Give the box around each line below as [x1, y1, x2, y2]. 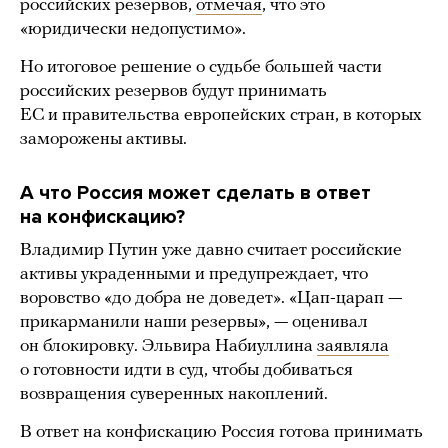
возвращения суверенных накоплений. [20, 385, 328, 405]
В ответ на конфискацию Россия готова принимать [20, 423, 423, 443]
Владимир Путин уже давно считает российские [20, 241, 402, 261]
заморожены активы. [20, 130, 187, 150]
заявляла [317, 337, 389, 357]
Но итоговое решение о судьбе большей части [20, 58, 382, 78]
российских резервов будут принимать [20, 82, 327, 102]
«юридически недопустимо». [20, 20, 246, 40]
